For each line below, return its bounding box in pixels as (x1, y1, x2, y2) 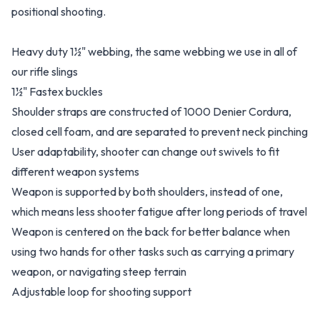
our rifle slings (11, 64, 78, 79)
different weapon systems (11, 164, 139, 179)
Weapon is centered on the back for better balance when (11, 224, 290, 239)
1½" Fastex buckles (11, 84, 103, 99)
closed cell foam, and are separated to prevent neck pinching (11, 124, 308, 139)
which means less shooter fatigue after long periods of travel (11, 204, 307, 219)
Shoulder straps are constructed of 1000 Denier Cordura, (11, 104, 291, 119)
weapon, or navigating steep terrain (11, 264, 186, 279)
